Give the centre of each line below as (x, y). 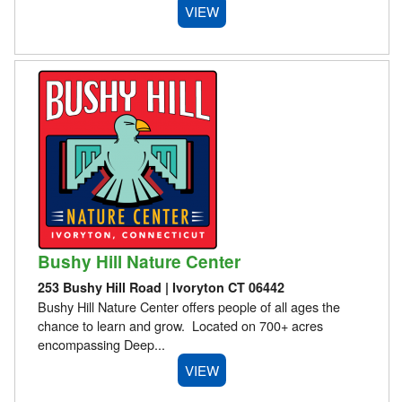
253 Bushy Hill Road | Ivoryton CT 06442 (161, 288)
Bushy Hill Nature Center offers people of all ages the (188, 307)
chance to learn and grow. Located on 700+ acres (180, 326)
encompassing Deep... (101, 345)
